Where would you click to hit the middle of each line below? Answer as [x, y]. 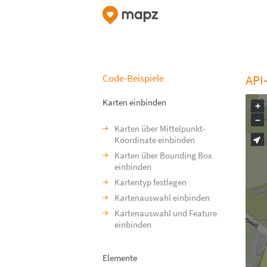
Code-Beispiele [133, 78]
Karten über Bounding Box [163, 155]
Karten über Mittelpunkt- [160, 128]
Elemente [120, 258]
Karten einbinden [134, 102]
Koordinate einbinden [155, 140]
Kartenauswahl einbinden [162, 198]
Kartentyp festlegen [150, 182]
